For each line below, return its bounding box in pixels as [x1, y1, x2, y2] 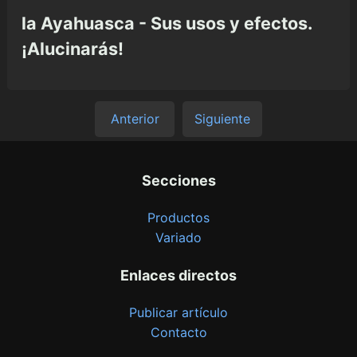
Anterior [110, 111, 159, 127]
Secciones [141, 172, 216, 190]
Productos [147, 210, 210, 226]
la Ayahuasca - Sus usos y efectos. [22, 13, 312, 34]
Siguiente [194, 111, 250, 127]
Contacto [150, 324, 207, 341]
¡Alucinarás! [22, 38, 124, 60]
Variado [155, 229, 202, 246]
